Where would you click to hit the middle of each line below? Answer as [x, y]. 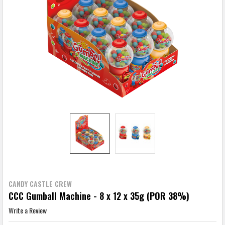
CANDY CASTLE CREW [40, 183]
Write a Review [27, 210]
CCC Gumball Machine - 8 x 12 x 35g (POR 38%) [99, 196]
